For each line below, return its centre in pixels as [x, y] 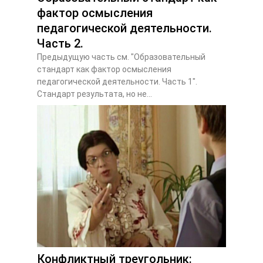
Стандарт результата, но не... [95, 94]
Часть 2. [60, 43]
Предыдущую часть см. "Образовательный [121, 57]
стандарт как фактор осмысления [104, 69]
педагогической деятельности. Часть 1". [117, 81]
